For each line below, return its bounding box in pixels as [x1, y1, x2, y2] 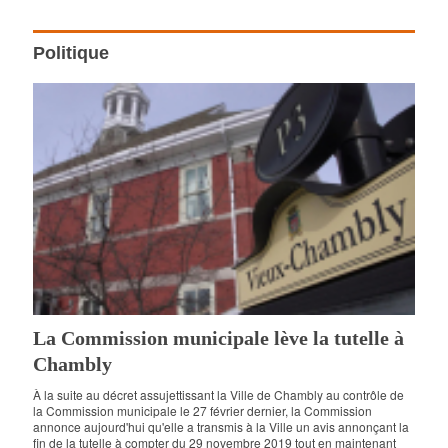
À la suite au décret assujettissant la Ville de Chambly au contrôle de [33, 385, 405, 403]
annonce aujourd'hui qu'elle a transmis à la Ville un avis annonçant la [33, 417, 410, 435]
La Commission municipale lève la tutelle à [33, 326, 405, 349]
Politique [33, 43, 110, 64]
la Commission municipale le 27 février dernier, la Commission [33, 401, 373, 419]
